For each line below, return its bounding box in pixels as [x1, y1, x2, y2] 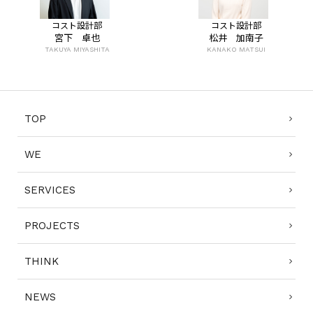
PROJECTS [24, 219, 80, 232]
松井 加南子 [208, 30, 263, 44]
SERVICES [24, 183, 75, 196]
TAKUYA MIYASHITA [44, 45, 110, 53]
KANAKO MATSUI [206, 45, 265, 53]
